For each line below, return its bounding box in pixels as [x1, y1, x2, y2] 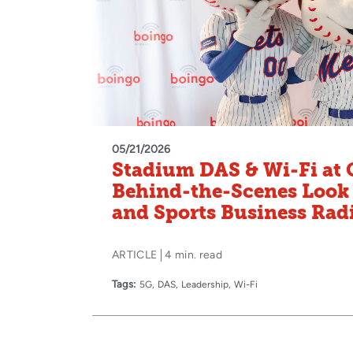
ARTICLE [112, 247, 158, 262]
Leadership [181, 278, 229, 290]
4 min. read [165, 247, 223, 262]
